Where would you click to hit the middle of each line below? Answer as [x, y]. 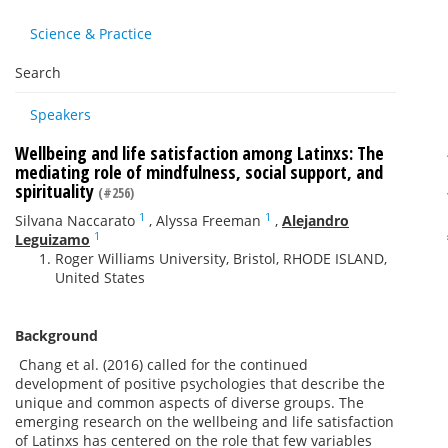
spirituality [56, 191]
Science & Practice [91, 33]
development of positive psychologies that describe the [200, 383]
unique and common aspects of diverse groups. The [189, 402]
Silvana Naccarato [75, 220]
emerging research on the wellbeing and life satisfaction [204, 421]
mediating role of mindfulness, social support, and [199, 172]
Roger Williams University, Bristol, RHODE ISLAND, [221, 258]
